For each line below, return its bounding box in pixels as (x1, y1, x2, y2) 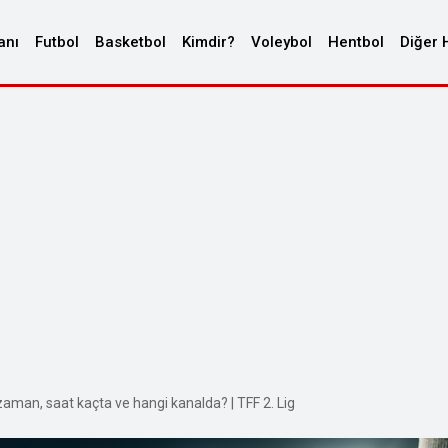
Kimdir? (182, 33, 235, 51)
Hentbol (328, 33, 384, 51)
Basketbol (95, 33, 166, 51)
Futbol (35, 33, 79, 51)
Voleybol (251, 33, 312, 51)
